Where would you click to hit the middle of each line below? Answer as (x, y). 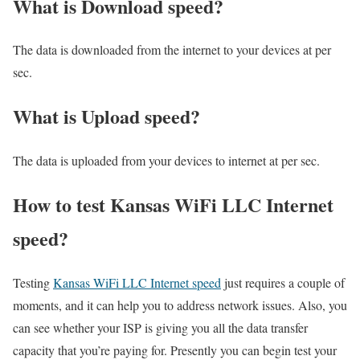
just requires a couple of (283, 283)
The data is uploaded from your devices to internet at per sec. (166, 161)
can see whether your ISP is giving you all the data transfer (160, 328)
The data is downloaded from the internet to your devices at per (172, 50)
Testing (33, 283)
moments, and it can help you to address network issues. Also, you (180, 305)
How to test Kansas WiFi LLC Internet (173, 205)
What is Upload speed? (106, 117)
